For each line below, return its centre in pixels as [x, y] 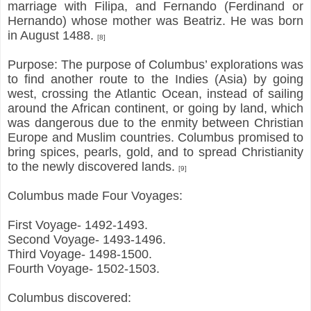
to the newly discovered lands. [93, 166]
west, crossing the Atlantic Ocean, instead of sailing [155, 93]
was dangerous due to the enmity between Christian [155, 123]
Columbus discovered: [69, 297]
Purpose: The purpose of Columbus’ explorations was [155, 64]
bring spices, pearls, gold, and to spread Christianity [155, 152]
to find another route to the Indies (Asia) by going [155, 79]
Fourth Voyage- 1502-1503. [84, 268]
